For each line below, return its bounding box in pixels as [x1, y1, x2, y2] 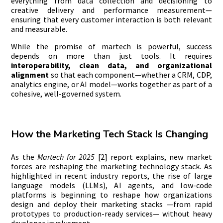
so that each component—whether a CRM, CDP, [49, 70, 212, 80]
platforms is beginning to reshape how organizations [11, 190, 212, 200]
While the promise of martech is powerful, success [11, 41, 212, 52]
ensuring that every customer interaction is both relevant [11, 14, 212, 25]
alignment [11, 70, 49, 80]
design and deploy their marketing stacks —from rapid [11, 199, 212, 210]
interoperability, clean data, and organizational [11, 60, 212, 71]
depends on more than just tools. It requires [11, 51, 212, 61]
